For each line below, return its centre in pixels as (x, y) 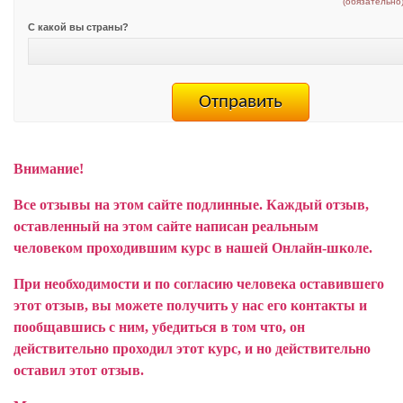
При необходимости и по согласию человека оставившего (199, 284)
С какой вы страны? (78, 27)
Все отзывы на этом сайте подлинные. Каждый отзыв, (191, 205)
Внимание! (49, 169)
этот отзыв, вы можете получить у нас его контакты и (190, 305)
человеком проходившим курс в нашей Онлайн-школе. (193, 248)
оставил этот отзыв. (79, 370)
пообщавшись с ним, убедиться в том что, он (159, 327)
